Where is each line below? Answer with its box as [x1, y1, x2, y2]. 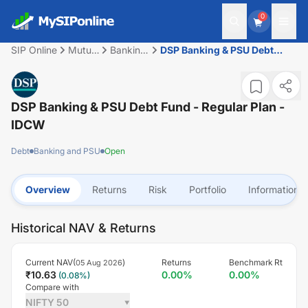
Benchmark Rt [229, 257, 283, 267]
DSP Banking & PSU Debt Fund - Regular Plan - [11, 100, 285, 114]
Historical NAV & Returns [11, 221, 156, 235]
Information [248, 184, 299, 195]
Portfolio [189, 184, 226, 195]
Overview [25, 184, 70, 195]
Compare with [25, 282, 79, 292]
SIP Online [11, 44, 57, 56]
